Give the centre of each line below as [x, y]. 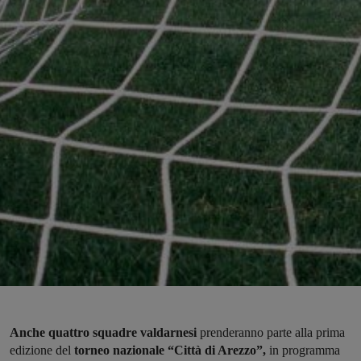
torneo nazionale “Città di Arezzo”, [168, 351]
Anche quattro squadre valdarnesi [103, 333]
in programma [303, 351]
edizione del [40, 351]
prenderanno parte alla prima [271, 333]
